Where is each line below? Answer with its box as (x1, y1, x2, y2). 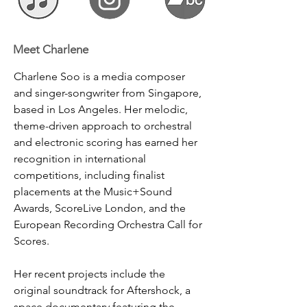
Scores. (14, 234, 49, 247)
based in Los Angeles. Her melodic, (14, 103, 191, 116)
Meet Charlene (13, 42, 88, 56)
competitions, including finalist (14, 169, 167, 182)
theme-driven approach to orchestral (14, 119, 195, 132)
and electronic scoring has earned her (14, 136, 200, 149)
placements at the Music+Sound (14, 185, 175, 198)
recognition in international (14, 152, 149, 165)
